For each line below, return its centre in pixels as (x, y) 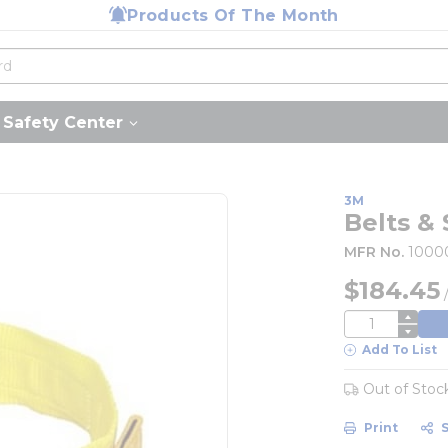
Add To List (400, 349)
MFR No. (374, 252)
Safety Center (63, 122)
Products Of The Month (233, 15)
